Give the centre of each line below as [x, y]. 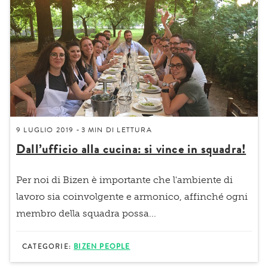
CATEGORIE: [48, 246]
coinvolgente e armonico [121, 196]
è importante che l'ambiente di [161, 179]
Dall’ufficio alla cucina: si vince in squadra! [131, 149]
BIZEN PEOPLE [102, 246]
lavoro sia [39, 196]
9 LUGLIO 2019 [45, 130]
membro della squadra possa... [86, 213]
